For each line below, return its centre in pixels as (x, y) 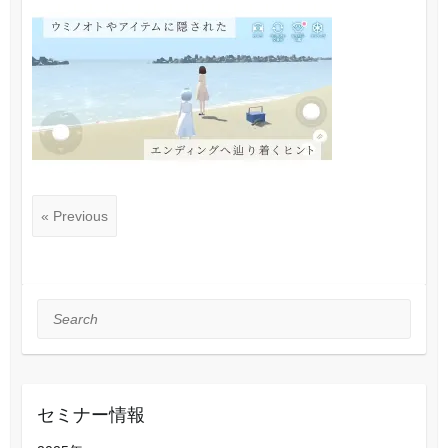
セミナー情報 (90, 413)
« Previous (74, 215)
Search (59, 310)
